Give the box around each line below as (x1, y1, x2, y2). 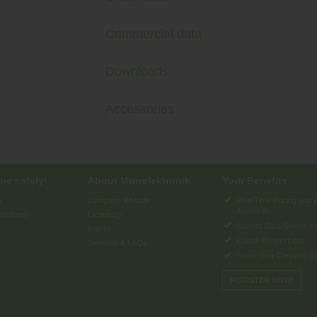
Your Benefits (222, 175, 287, 186)
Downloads (105, 64, 168, 79)
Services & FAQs (88, 238, 147, 247)
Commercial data (105, 26, 202, 41)
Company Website (88, 196, 151, 204)
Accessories (105, 101, 174, 116)
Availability (236, 207, 272, 215)
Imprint (88, 224, 111, 233)
